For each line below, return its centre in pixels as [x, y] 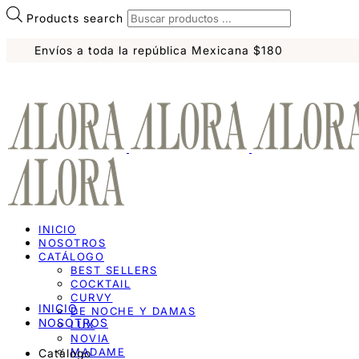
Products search [77, 18]
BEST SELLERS [114, 270]
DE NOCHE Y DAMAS [133, 311]
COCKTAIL [101, 283]
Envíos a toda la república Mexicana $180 [159, 50]
